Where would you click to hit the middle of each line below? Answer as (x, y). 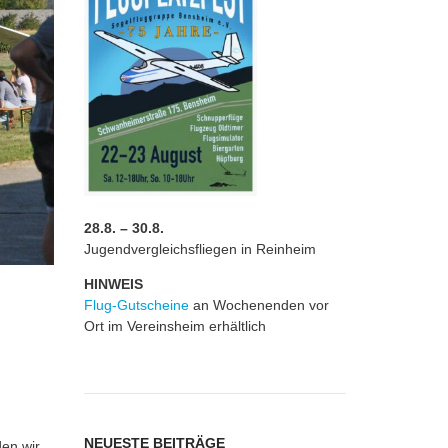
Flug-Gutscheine (136, 305)
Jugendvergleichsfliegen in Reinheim (199, 249)
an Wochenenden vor (258, 305)
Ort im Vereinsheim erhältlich (174, 326)
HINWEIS (113, 284)
